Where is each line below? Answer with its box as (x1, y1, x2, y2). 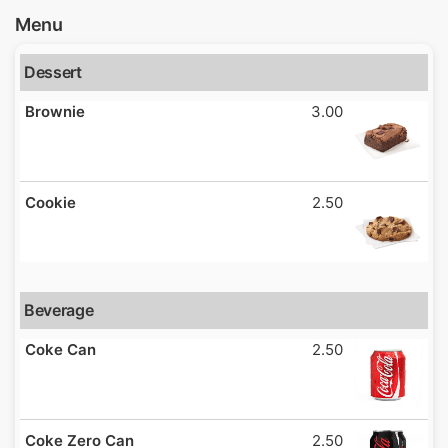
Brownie (25, 102, 85, 121)
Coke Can (25, 340, 96, 359)
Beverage (24, 300, 94, 320)
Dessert (24, 62, 82, 82)
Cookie (25, 193, 76, 212)
